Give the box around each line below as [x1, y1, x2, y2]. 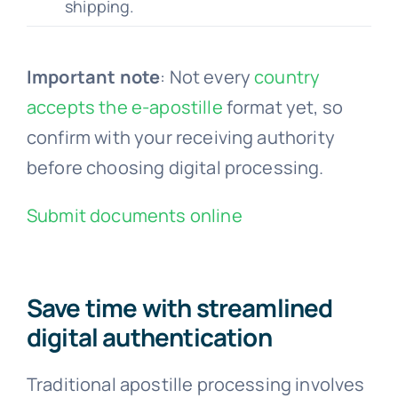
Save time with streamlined [26, 290, 333, 324]
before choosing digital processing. [26, 155, 324, 179]
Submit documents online [26, 203, 243, 227]
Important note [26, 64, 161, 89]
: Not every [160, 64, 255, 89]
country [254, 64, 321, 89]
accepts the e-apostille [26, 94, 223, 119]
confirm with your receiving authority [26, 124, 335, 149]
